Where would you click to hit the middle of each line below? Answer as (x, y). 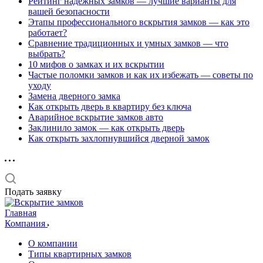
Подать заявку (33, 192)
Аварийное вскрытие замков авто (96, 117)
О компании (53, 243)
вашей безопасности (69, 11)
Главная (21, 213)
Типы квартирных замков (80, 254)
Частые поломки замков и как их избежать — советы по (141, 75)
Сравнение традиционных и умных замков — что (128, 43)
